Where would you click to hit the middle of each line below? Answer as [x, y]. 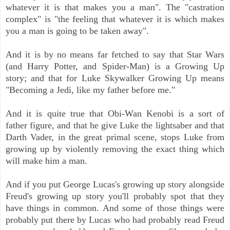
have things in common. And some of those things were [115, 208]
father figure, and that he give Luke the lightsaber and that [115, 126]
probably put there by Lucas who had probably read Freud [115, 220]
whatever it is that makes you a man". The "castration [115, 7]
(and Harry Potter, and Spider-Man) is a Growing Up [115, 66]
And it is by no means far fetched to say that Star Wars [115, 55]
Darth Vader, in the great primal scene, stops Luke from [115, 137]
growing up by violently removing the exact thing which [115, 149]
